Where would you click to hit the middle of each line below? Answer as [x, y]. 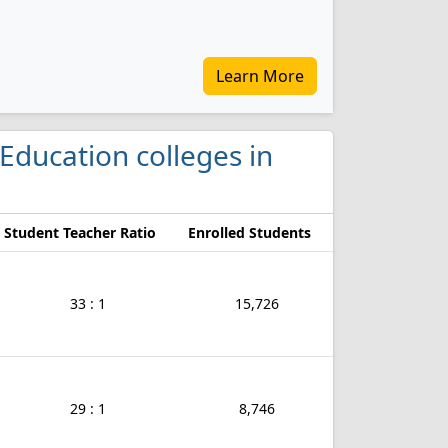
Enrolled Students [249, 232]
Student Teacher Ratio [80, 232]
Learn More [260, 76]
